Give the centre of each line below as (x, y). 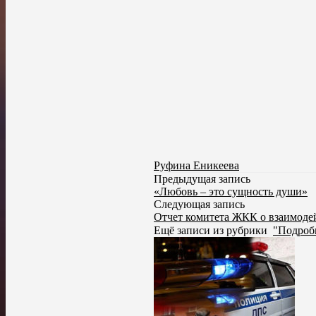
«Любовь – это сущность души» (231, 191)
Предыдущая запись (202, 178)
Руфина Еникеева (196, 165)
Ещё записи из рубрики (213, 230)
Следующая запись (199, 204)
